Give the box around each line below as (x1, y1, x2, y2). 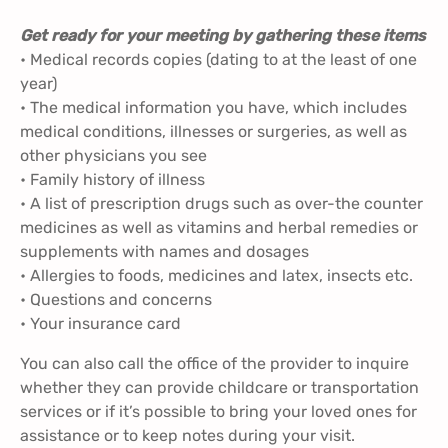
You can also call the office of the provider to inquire (20, 354, 409, 374)
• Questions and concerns (20, 290, 212, 310)
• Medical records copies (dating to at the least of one (20, 50, 417, 70)
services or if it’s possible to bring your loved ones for (20, 402, 417, 422)
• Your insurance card (20, 314, 181, 334)
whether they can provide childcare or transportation (20, 378, 419, 398)
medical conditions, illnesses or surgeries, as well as (20, 122, 407, 142)
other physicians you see (20, 146, 207, 166)
